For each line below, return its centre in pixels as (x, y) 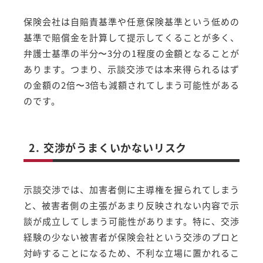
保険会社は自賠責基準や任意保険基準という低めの (131, 21)
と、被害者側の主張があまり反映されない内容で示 (131, 205)
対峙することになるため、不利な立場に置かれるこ (131, 252)
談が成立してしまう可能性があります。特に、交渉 (131, 221)
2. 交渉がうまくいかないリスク (108, 147)
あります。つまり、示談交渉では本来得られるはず (131, 69)
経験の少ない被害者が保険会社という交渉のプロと (131, 237)
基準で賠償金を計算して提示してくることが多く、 (131, 37)
